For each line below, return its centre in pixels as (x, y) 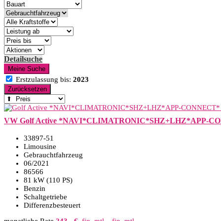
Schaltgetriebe (45, 197)
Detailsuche (23, 59)
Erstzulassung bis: (43, 79)
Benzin (35, 188)
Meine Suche (27, 69)
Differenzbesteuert (52, 205)
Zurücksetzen (27, 89)
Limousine (40, 147)
